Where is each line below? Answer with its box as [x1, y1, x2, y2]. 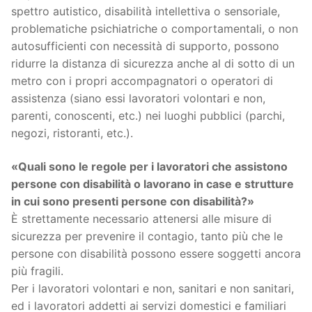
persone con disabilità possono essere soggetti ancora [11, 246, 301, 260]
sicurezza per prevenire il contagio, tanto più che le [11, 228, 283, 243]
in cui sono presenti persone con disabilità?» [11, 194, 254, 208]
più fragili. [11, 263, 63, 278]
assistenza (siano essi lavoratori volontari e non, [11, 91, 265, 106]
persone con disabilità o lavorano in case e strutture [11, 176, 294, 191]
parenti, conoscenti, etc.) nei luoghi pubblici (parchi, [11, 109, 285, 123]
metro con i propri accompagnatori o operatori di [11, 74, 273, 88]
